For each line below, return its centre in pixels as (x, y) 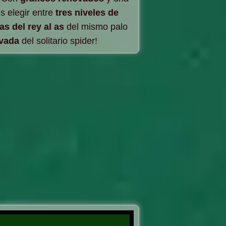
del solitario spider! (58, 41)
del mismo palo (96, 27)
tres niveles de (87, 13)
